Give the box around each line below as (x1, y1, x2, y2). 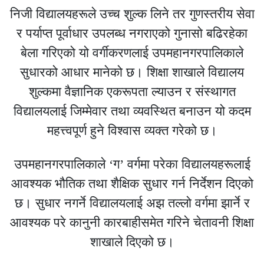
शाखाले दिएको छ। (90, 234, 174, 249)
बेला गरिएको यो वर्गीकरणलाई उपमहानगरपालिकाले (21, 45, 243, 60)
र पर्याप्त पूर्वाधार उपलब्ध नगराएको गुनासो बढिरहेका (16, 25, 247, 41)
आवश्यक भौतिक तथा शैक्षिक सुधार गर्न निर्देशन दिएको (11, 176, 253, 191)
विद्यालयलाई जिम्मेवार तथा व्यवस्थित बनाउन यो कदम (13, 103, 251, 118)
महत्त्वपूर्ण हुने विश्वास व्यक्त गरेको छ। (47, 123, 217, 138)
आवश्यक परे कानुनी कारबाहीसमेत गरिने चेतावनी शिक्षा (10, 214, 254, 230)
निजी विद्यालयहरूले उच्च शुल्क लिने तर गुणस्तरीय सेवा (9, 6, 255, 21)
